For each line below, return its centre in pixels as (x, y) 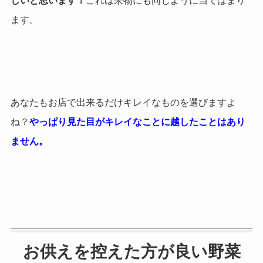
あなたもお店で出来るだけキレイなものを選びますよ (123, 103)
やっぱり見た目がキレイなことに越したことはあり (137, 122)
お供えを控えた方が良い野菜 (131, 251)
